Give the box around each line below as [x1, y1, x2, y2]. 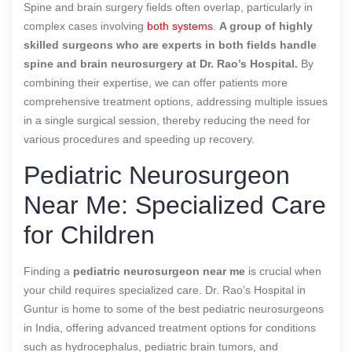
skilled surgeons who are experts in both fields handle [24, 38, 317, 51]
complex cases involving [24, 19, 147, 32]
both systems [147, 19, 213, 32]
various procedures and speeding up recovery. [24, 132, 255, 145]
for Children [24, 220, 155, 249]
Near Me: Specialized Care [24, 190, 326, 219]
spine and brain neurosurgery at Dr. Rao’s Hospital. [24, 57, 298, 70]
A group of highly [219, 19, 313, 32]
